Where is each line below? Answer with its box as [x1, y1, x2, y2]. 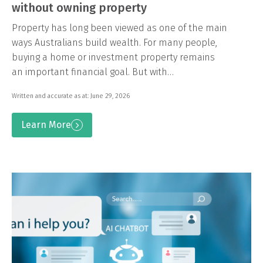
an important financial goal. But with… [12, 66, 174, 77]
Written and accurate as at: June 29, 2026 [12, 92, 130, 100]
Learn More [21, 119, 71, 130]
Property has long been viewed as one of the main [12, 22, 227, 33]
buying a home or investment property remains [12, 52, 215, 63]
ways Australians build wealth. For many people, [12, 37, 217, 48]
